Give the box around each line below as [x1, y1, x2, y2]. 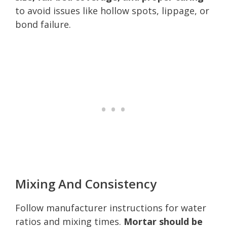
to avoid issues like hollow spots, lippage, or [15, 4, 209, 17]
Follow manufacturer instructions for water [15, 201, 206, 214]
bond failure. [15, 18, 71, 30]
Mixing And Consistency [15, 175, 157, 192]
